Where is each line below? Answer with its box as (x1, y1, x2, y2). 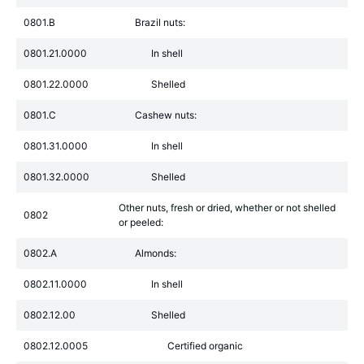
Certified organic (167, 340, 243, 352)
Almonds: (135, 247, 176, 259)
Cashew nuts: (135, 109, 197, 121)
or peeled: (119, 216, 163, 228)
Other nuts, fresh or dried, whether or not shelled (119, 201, 336, 214)
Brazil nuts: (135, 16, 185, 28)
